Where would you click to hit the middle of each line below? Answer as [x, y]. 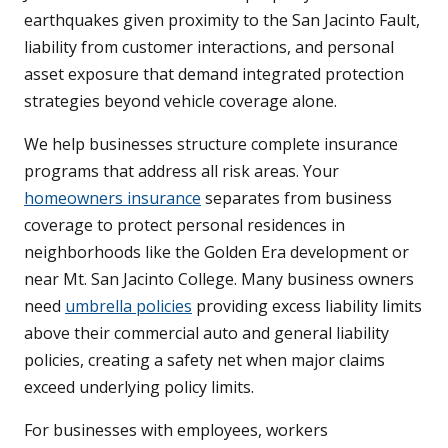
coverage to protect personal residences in [184, 225]
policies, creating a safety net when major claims [204, 360]
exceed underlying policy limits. [139, 387]
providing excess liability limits [307, 306]
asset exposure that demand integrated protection [214, 74]
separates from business [296, 198]
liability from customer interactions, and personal [209, 47]
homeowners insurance [112, 198]
